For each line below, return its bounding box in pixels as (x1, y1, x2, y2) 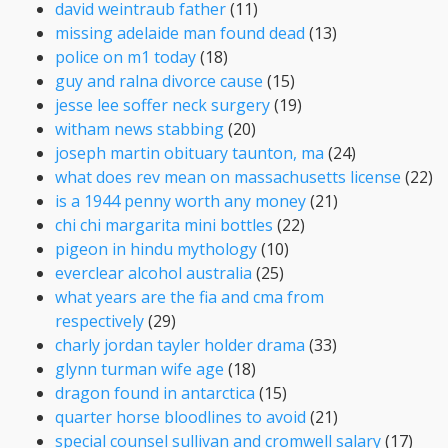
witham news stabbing (55, 117, 224, 140)
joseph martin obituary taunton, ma (55, 141, 324, 164)
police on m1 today (55, 45, 196, 68)
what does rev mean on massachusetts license (55, 165, 401, 188)
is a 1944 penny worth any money (55, 189, 306, 212)
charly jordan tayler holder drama (55, 333, 305, 356)
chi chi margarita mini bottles (55, 213, 273, 236)
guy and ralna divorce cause (55, 69, 263, 92)
